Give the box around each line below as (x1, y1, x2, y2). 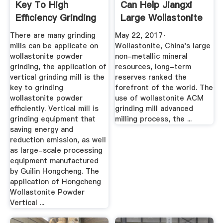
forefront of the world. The (115, 82, 214, 93)
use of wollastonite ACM (115, 93, 204, 103)
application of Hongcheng (9, 176, 101, 187)
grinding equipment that (9, 113, 96, 124)
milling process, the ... (115, 113, 192, 124)
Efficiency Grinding (15, 11, 96, 24)
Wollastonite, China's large (115, 40, 211, 51)
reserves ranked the (115, 72, 187, 82)
